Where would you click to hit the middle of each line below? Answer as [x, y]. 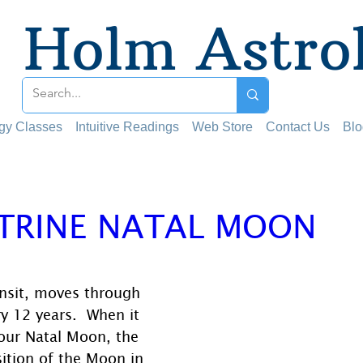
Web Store [222, 127]
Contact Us [298, 127]
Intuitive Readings [127, 127]
